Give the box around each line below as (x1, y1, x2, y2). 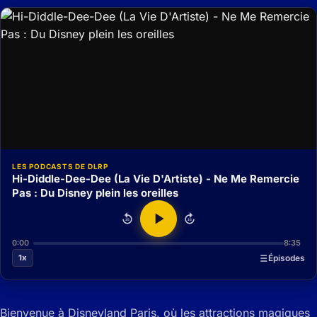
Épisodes (268, 253, 305, 264)
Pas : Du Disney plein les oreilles (12, 186, 178, 200)
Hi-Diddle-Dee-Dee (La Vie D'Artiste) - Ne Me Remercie (12, 172, 299, 186)
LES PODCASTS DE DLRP (12, 162, 108, 171)
